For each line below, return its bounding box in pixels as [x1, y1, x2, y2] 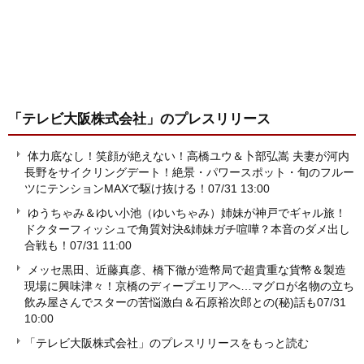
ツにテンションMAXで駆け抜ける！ [24, 182, 208, 196]
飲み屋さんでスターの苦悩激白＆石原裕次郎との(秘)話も [24, 296, 317, 310]
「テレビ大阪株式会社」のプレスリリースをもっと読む [24, 336, 309, 350]
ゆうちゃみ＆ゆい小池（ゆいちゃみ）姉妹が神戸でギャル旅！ [28, 206, 346, 220]
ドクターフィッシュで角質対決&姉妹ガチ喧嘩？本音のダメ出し [24, 223, 350, 236]
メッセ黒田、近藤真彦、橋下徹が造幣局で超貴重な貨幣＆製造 [28, 263, 346, 277]
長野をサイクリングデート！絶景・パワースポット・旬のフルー [24, 166, 354, 180]
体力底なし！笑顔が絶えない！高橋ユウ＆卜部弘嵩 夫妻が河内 [28, 149, 349, 163]
